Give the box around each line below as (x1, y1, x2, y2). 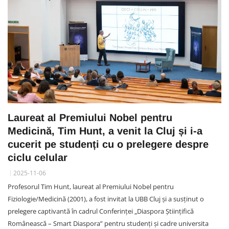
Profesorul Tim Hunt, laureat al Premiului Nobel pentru (8, 182, 174, 192)
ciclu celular (8, 152, 67, 164)
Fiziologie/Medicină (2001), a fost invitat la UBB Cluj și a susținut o (8, 194, 204, 204)
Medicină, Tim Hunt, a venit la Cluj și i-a (8, 125, 202, 137)
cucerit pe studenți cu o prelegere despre (8, 139, 209, 150)
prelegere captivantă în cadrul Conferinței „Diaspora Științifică (8, 207, 194, 216)
